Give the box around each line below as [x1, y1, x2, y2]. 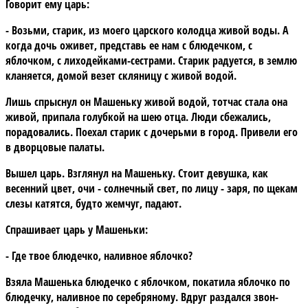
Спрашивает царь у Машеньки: [5, 221, 148, 237]
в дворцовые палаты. [5, 139, 104, 155]
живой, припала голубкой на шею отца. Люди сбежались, [5, 109, 271, 124]
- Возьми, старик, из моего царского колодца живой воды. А [5, 22, 289, 38]
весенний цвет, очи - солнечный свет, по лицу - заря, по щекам [5, 180, 298, 196]
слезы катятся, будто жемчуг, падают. [5, 195, 181, 211]
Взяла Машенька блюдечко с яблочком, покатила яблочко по [5, 274, 290, 289]
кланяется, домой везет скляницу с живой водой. [5, 67, 236, 83]
